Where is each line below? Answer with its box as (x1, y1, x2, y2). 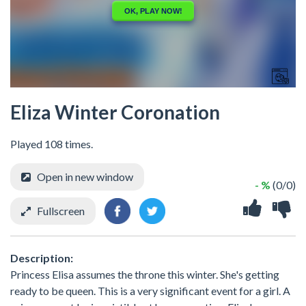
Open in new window (37, 170, 133, 183)
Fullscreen (37, 204, 85, 217)
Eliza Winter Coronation (10, 100, 220, 124)
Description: (10, 251, 73, 264)
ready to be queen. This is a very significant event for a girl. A (10, 283, 290, 297)
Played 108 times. (10, 137, 93, 150)
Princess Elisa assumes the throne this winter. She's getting (10, 267, 279, 281)
